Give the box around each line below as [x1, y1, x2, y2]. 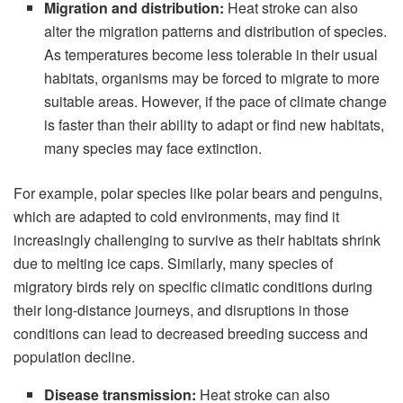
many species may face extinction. [44, 138, 263, 159]
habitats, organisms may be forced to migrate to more [44, 67, 381, 89]
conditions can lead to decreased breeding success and [13, 323, 368, 345]
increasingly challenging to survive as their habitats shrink [13, 229, 381, 251]
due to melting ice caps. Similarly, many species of [13, 253, 333, 274]
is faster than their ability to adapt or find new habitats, [44, 114, 385, 136]
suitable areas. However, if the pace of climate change [44, 91, 388, 112]
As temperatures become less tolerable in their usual [44, 44, 379, 66]
